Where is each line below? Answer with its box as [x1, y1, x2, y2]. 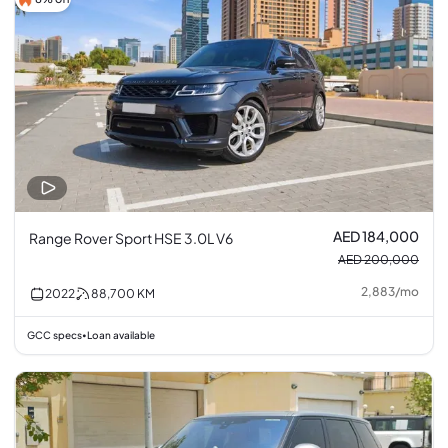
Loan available [87, 329, 155, 342]
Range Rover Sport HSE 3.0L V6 [29, 229, 233, 248]
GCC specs [27, 329, 82, 342]
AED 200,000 [338, 252, 419, 268]
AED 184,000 [333, 227, 419, 246]
